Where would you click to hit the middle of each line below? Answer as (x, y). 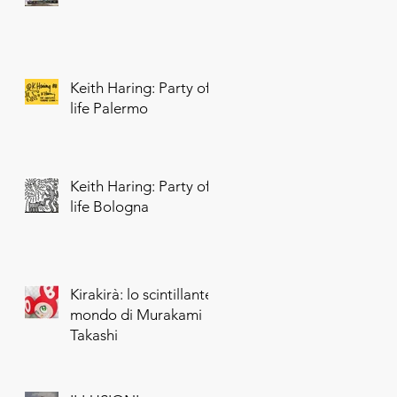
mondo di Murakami (136, 315)
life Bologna (109, 206)
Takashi (94, 335)
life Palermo (109, 108)
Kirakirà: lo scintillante (141, 294)
